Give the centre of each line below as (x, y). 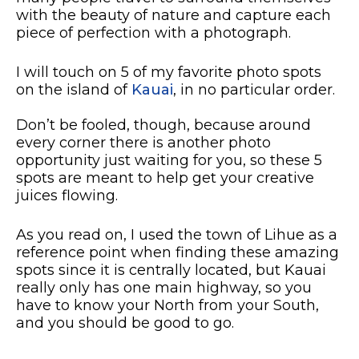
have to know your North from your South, (167, 305)
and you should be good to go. (125, 323)
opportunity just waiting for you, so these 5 (169, 160)
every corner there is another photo (143, 143)
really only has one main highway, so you (164, 288)
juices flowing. (67, 196)
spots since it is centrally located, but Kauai (171, 270)
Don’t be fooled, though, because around (163, 125)
